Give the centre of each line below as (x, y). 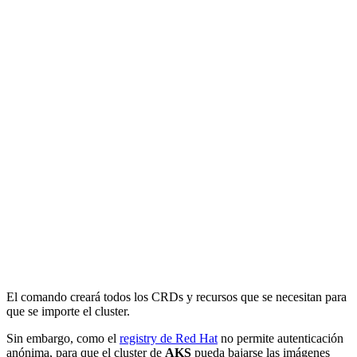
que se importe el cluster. (68, 312)
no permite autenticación (280, 339)
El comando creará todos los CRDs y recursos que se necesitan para (177, 297)
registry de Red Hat (169, 339)
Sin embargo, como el (63, 339)
